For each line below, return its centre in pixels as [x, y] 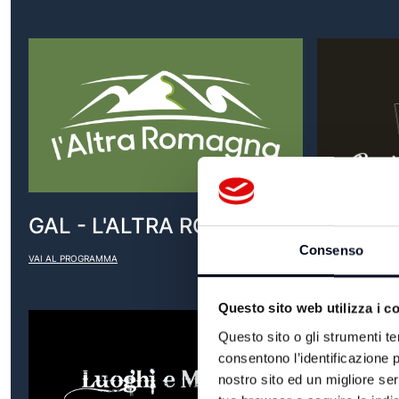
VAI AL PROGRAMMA [73, 259]
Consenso [331, 250]
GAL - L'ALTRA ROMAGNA [159, 226]
